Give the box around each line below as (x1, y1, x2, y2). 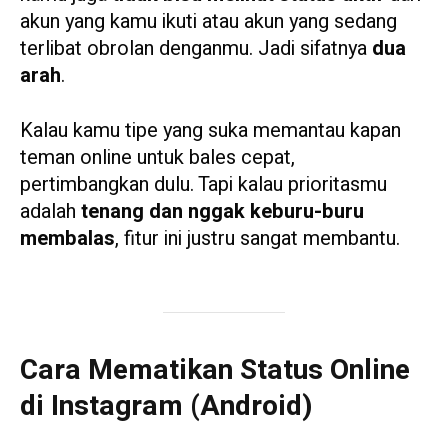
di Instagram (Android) (20, 385, 313, 427)
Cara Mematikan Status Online (20, 349, 410, 391)
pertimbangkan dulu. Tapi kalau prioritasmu (20, 169, 387, 199)
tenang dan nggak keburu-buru (81, 196, 364, 226)
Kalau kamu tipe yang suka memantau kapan (20, 115, 401, 145)
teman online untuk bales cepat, (20, 142, 295, 172)
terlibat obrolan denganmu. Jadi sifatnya (20, 33, 372, 63)
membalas (20, 223, 115, 253)
